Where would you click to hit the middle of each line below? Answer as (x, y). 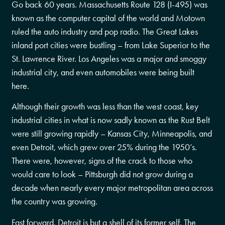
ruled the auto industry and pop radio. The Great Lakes (105, 32)
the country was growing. (55, 202)
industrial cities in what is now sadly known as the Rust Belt (111, 120)
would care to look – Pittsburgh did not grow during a (102, 175)
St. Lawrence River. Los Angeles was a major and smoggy (109, 59)
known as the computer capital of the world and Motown (108, 18)
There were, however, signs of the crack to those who (102, 161)
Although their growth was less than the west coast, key (105, 107)
